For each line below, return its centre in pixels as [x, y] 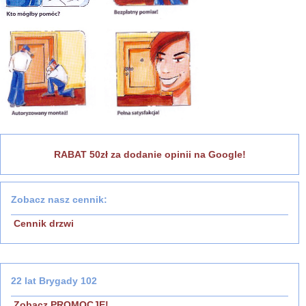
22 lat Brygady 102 [54, 281]
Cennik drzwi [44, 224]
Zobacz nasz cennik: [59, 200]
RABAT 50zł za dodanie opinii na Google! [150, 155]
